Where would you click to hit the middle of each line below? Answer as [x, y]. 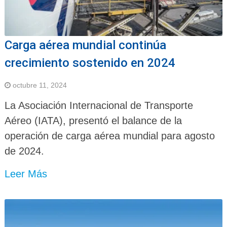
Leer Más [26, 174]
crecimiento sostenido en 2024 [90, 63]
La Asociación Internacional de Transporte [99, 105]
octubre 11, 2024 [40, 85]
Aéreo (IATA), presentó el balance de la [93, 120]
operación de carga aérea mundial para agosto [109, 136]
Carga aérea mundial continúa [85, 45]
